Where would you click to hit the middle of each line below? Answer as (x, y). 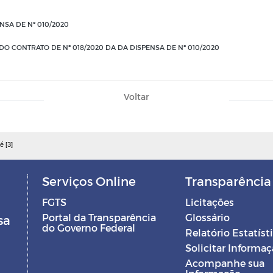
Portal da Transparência (99, 217)
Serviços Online (89, 181)
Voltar (136, 97)
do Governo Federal (88, 228)
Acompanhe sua (225, 263)
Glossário (207, 217)
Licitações (209, 202)
